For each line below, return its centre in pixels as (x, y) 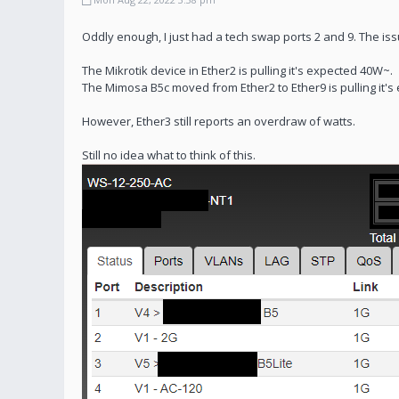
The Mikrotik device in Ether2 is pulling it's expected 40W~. (237, 70)
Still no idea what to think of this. (169, 155)
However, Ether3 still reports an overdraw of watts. (219, 121)
